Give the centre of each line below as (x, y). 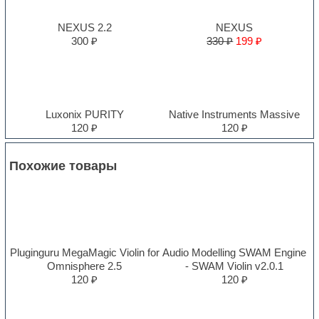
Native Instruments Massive (235, 114)
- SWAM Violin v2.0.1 (235, 266)
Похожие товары (63, 166)
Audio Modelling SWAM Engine (235, 252)
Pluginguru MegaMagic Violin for (84, 252)
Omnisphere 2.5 (85, 266)
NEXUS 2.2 (84, 27)
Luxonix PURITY (84, 114)
